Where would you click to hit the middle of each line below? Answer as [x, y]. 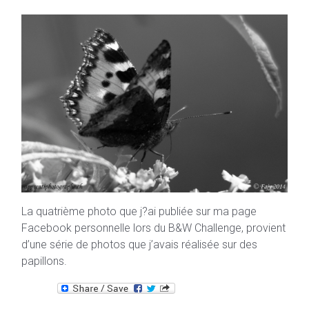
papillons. [44, 261]
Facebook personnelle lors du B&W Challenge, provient [153, 228]
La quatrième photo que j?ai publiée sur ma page [139, 211]
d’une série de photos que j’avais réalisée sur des [139, 244]
